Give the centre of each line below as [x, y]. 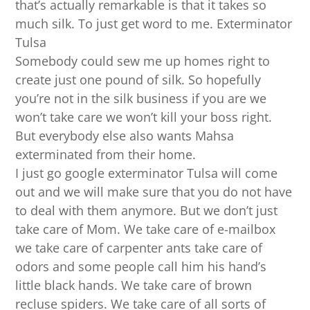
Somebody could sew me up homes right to [143, 61]
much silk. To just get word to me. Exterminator [154, 24]
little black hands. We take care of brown [134, 285]
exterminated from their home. [106, 155]
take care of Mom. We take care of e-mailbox [146, 229]
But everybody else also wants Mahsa [125, 136]
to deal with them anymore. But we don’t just [147, 211]
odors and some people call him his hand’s [141, 267]
